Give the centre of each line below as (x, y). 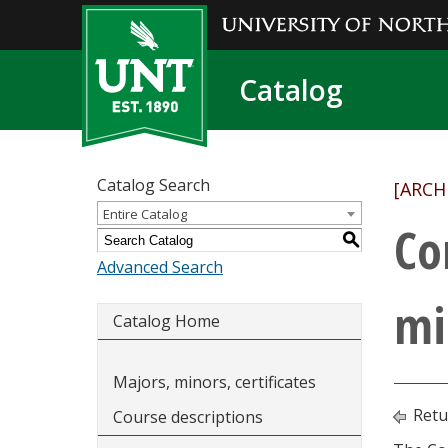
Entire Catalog (145, 214)
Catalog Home (166, 321)
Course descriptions (188, 417)
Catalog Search (153, 185)
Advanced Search (160, 267)
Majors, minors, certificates (214, 382)
